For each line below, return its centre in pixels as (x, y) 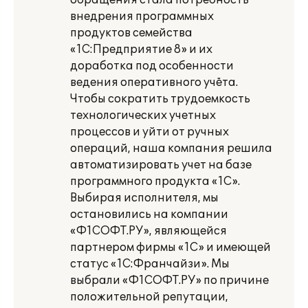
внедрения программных (142, 16)
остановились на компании (149, 214)
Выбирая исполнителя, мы (144, 198)
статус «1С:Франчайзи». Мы (150, 264)
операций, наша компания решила (171, 148)
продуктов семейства (131, 33)
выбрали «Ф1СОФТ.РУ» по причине (169, 280)
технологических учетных (143, 115)
